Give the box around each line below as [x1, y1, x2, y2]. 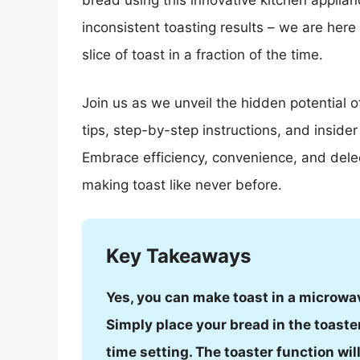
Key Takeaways [106, 244, 251, 268]
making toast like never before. [82, 176, 282, 193]
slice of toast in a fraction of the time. [82, 47, 323, 63]
